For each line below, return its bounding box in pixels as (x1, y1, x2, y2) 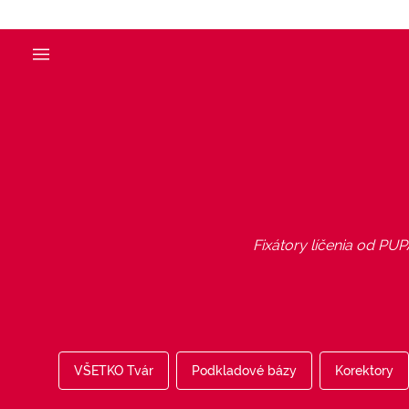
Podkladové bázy (192, 363, 297, 379)
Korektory (335, 363, 393, 379)
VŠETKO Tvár (74, 363, 153, 379)
